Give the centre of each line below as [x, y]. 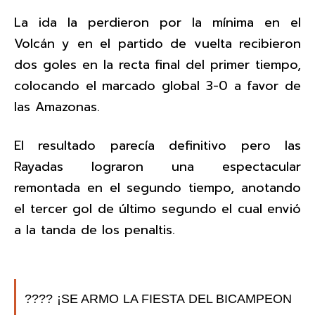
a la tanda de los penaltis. [95, 230]
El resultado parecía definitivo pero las [157, 146]
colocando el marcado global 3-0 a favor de [157, 86]
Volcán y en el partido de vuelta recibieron [157, 44]
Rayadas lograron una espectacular [157, 167]
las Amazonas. [59, 107]
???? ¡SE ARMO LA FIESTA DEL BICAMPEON [159, 298]
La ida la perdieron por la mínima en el [157, 23]
